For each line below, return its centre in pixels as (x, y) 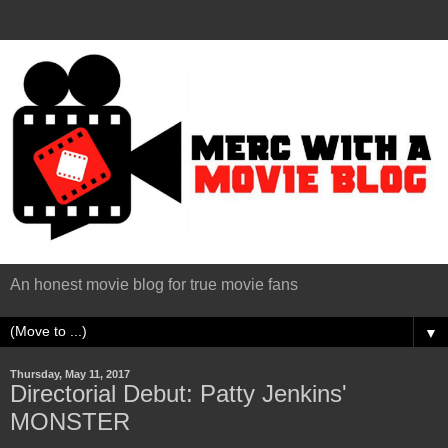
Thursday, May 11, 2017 (70, 374)
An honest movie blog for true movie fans (154, 284)
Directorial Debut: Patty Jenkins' (178, 393)
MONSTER (70, 421)
